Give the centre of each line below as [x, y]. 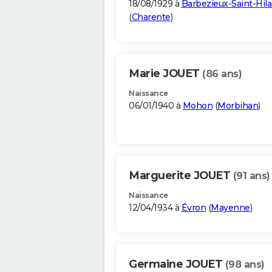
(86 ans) [222, 74]
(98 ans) [245, 265]
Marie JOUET [165, 74]
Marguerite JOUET [181, 176]
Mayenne [230, 208]
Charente [151, 17]
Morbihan [238, 106]
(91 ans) [251, 176]
